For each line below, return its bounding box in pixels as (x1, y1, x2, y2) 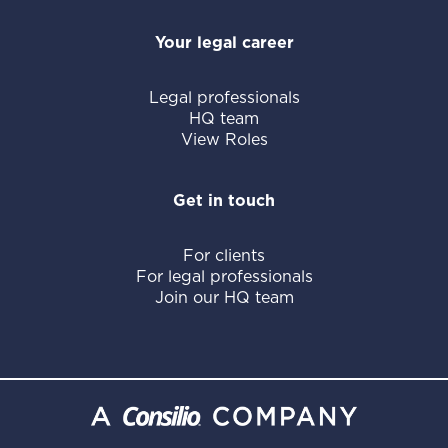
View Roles (180, 130, 268, 150)
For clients (183, 246, 265, 266)
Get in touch (173, 191, 275, 211)
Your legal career (154, 33, 294, 53)
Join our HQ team (154, 288, 294, 308)
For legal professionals (135, 267, 313, 287)
